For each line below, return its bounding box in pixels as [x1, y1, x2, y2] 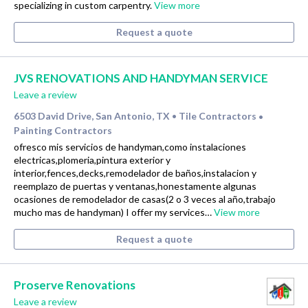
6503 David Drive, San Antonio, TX [14, 110, 170, 122]
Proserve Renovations [14, 278, 135, 293]
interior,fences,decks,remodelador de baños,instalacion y [14, 167, 256, 179]
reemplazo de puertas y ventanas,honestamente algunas [14, 180, 256, 192]
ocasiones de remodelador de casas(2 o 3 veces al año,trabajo [14, 193, 276, 206]
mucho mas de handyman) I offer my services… [14, 206, 214, 219]
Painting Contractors [14, 124, 112, 137]
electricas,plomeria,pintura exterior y [14, 154, 170, 166]
